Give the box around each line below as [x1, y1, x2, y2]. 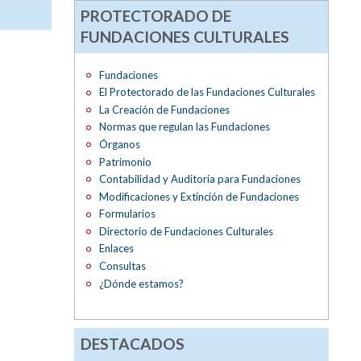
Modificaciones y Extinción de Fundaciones [98, 189, 299, 203]
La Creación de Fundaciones [98, 102, 230, 116]
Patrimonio [98, 155, 151, 168]
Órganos [98, 138, 140, 151]
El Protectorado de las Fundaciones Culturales [98, 85, 315, 99]
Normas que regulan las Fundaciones [98, 120, 270, 134]
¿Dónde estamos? [98, 276, 184, 290]
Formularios [98, 207, 156, 221]
